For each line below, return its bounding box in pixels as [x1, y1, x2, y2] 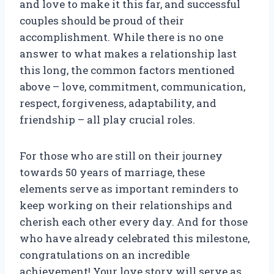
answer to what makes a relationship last [20, 46, 237, 61]
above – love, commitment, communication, [20, 80, 245, 94]
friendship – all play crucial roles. [20, 113, 195, 127]
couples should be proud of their [20, 13, 184, 28]
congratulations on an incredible [20, 248, 190, 262]
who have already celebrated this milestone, [20, 231, 250, 246]
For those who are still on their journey [20, 149, 223, 163]
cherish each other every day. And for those [20, 215, 248, 229]
